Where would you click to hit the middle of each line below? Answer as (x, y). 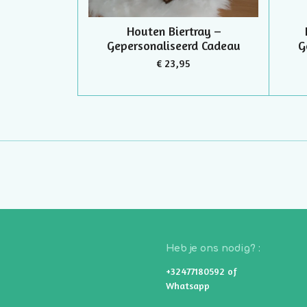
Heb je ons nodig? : (213, 249)
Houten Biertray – (173, 31)
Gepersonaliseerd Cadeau (173, 46)
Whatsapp (188, 286)
